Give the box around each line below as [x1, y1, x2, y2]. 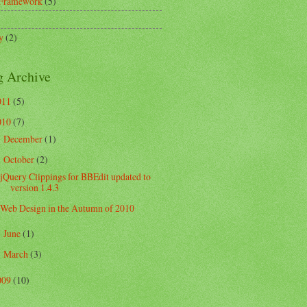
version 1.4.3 [10, 181, 60, 195]
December [3, 132, 45, 146]
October [3, 153, 36, 167]
